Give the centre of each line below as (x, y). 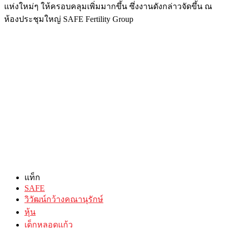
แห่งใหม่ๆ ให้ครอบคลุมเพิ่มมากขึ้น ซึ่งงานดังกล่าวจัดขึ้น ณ (108, 6)
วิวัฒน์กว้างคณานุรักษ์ (64, 199)
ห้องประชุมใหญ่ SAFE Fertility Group (69, 19)
